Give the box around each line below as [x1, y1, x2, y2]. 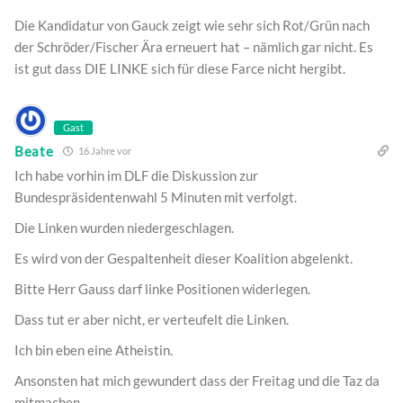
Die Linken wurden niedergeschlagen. [14, 219, 234, 237]
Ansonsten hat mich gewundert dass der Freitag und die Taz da [14, 372, 380, 390]
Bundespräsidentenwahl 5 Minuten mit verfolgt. [14, 189, 297, 206]
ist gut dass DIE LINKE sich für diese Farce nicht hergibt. [14, 60, 345, 77]
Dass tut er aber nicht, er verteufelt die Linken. [14, 311, 289, 328]
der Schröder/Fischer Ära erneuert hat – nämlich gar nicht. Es [14, 39, 373, 56]
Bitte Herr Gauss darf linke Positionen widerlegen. [14, 281, 310, 298]
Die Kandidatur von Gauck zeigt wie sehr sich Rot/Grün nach [14, 17, 370, 34]
